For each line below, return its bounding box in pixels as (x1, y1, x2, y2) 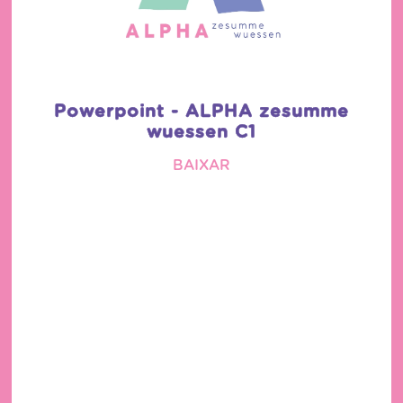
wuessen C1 (146, 123, 256, 141)
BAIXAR (172, 157, 230, 173)
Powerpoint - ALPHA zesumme (53, 103, 349, 121)
